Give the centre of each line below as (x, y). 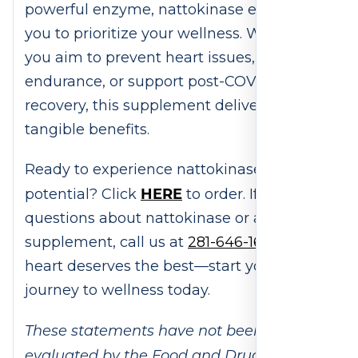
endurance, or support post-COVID (149, 82)
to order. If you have (255, 195)
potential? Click (83, 195)
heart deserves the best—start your (151, 267)
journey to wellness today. (119, 290)
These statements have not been (144, 330)
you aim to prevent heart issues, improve (172, 58)
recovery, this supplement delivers (148, 106)
